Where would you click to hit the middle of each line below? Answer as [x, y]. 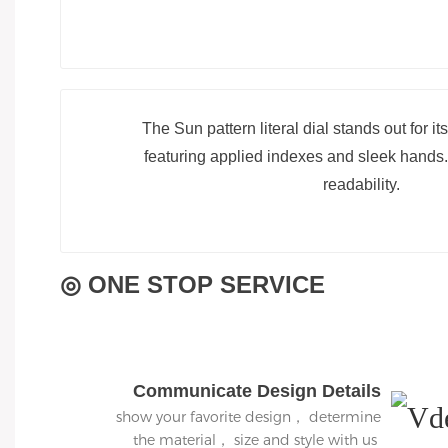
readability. [361, 185]
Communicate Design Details [257, 391]
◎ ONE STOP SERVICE [192, 285]
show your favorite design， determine [249, 417]
